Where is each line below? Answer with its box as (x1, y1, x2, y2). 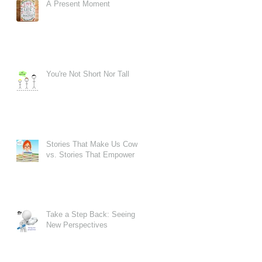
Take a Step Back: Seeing (46, 209, 135, 219)
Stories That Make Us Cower (46, 139, 144, 149)
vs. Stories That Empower (46, 150, 135, 159)
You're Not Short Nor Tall (46, 69, 129, 78)
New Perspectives (46, 220, 108, 229)
